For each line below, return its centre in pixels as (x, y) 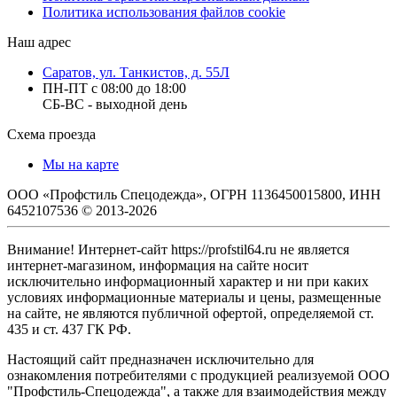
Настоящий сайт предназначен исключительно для (160, 360)
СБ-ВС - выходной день (115, 105)
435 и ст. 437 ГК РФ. (69, 330)
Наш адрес (39, 43)
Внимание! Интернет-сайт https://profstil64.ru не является (178, 250)
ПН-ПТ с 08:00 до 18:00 (114, 89)
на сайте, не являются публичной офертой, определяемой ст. (191, 314)
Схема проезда (51, 135)
